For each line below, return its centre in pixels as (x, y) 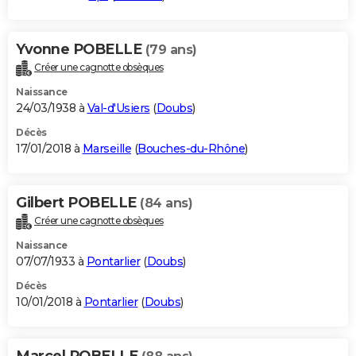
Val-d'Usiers (118, 108)
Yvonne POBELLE (81, 49)
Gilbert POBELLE (78, 202)
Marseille (106, 148)
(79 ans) (171, 49)
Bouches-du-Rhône (191, 148)
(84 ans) (166, 203)
